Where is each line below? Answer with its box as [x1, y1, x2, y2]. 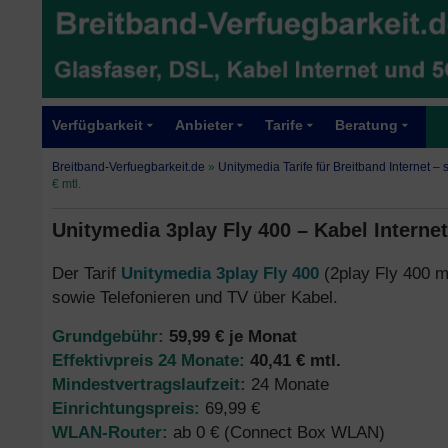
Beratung [335, 118, 398, 133]
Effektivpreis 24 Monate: [52, 350, 245, 370]
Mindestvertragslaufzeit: [52, 374, 246, 394]
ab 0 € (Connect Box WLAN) [168, 422, 385, 442]
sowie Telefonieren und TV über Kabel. [52, 287, 338, 307]
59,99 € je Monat [169, 326, 297, 346]
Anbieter [175, 118, 233, 133]
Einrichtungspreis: [52, 398, 200, 418]
